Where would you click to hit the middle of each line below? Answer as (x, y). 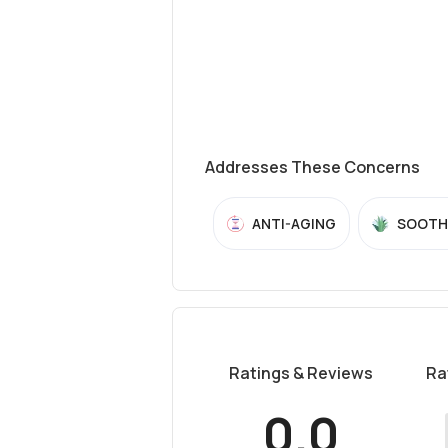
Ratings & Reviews (301, 373)
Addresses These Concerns (312, 167)
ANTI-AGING (294, 223)
